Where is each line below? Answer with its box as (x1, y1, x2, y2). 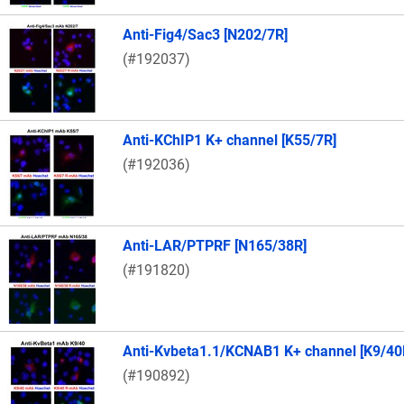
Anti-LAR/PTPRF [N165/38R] (123, 237, 307, 255)
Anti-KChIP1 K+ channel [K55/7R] (123, 132, 336, 150)
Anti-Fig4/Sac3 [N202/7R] (123, 26, 288, 44)
